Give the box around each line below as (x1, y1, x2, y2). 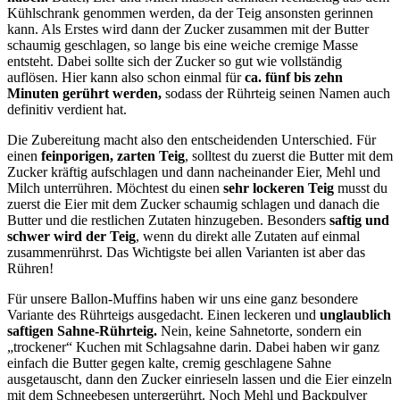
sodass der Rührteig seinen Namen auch (162, 86, 390, 102)
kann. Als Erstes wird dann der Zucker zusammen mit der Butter (7, 21, 369, 37)
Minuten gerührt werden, (7, 86, 162, 102)
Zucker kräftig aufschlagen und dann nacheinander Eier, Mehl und (7, 164, 380, 180)
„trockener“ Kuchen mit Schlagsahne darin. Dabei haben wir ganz (7, 339, 379, 355)
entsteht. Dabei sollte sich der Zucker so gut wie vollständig (7, 54, 342, 70)
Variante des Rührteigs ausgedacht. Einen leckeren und (7, 307, 320, 323)
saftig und (329, 212, 389, 229)
